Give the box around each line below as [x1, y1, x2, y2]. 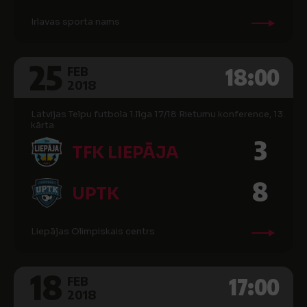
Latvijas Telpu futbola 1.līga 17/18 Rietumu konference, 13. [31, 108, 285, 120]
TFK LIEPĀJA [72, 143, 179, 163]
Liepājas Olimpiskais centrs [31, 225, 155, 237]
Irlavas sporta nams [31, 16, 120, 27]
